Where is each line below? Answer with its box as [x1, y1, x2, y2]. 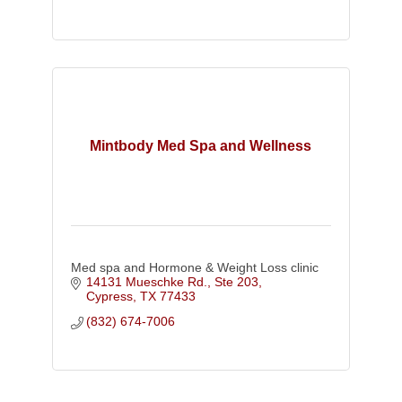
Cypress [86, 289, 134, 304]
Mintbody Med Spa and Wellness [90, 138, 312, 154]
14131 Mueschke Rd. [86, 275, 208, 290]
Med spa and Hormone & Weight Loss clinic [70, 260, 319, 275]
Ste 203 [214, 275, 259, 290]
